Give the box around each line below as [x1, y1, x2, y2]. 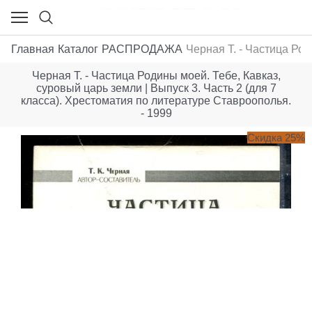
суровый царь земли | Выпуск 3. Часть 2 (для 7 [36, 82, 276, 95]
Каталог [58, 42, 98, 55]
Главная [11, 42, 54, 55]
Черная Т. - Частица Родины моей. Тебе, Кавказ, [31, 70, 281, 82]
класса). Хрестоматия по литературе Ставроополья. [21, 95, 291, 107]
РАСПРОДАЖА [102, 42, 182, 55]
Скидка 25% [247, 132, 305, 144]
